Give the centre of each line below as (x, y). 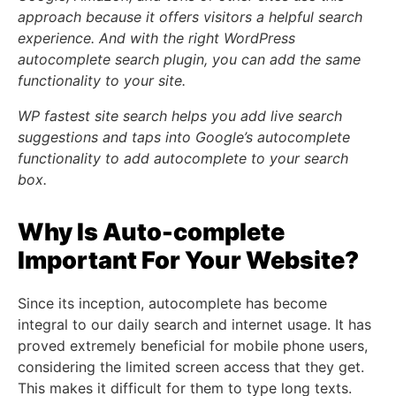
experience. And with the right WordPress (156, 38)
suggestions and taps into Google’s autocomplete (184, 137)
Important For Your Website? (188, 261)
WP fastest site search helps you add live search (180, 116)
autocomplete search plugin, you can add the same (189, 60)
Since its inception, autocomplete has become (172, 304)
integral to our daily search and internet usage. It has (194, 325)
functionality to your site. (102, 81)
